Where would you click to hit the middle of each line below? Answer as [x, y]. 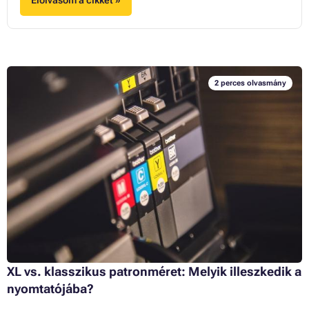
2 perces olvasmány [250, 83]
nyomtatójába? [50, 288]
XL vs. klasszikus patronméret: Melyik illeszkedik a [154, 271]
